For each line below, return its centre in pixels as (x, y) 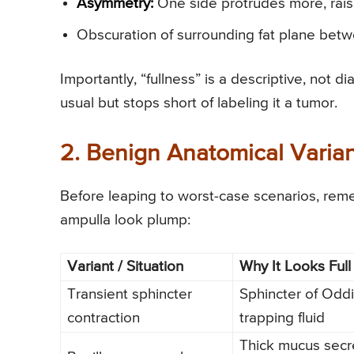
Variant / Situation (125, 266)
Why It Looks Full (295, 266)
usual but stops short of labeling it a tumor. (199, 103)
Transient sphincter (130, 294)
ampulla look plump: (125, 220)
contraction (104, 318)
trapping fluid (282, 318)
